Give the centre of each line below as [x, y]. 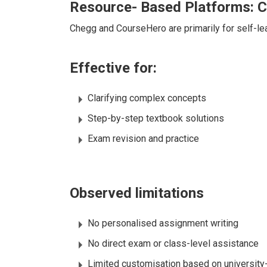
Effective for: [113, 68]
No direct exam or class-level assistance [173, 244]
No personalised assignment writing [163, 223]
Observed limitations [137, 193]
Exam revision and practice [143, 139]
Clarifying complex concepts [147, 98]
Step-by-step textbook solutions [156, 119]
